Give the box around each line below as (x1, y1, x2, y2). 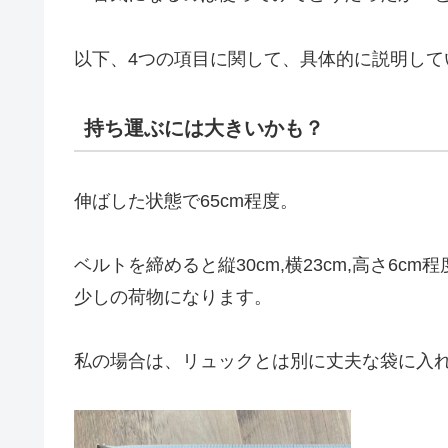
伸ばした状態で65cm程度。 (74, 190, 298, 211)
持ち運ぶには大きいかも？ (84, 117, 324, 140)
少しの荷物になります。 (74, 287, 272, 308)
